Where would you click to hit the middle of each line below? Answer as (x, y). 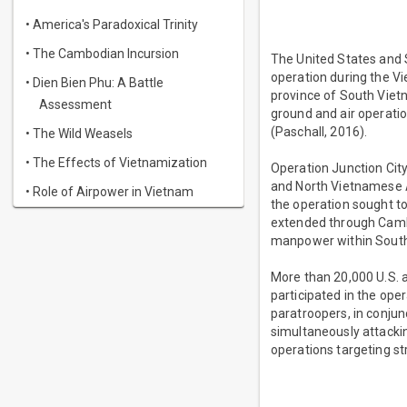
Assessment (75, 104)
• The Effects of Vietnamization (116, 163)
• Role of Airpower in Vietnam (109, 192)
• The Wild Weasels (79, 134)
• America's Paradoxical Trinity (112, 25)
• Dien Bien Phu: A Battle (94, 83)
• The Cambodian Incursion (102, 54)
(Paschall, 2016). (319, 132)
